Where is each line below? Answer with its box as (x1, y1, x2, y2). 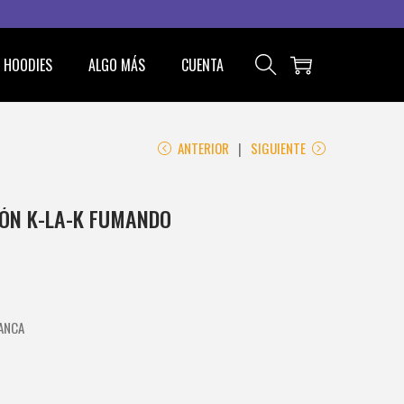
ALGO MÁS (88, 54, 145, 76)
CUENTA (181, 54, 224, 76)
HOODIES (4, 54, 52, 76)
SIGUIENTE (251, 138, 306, 158)
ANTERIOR (178, 138, 229, 158)
